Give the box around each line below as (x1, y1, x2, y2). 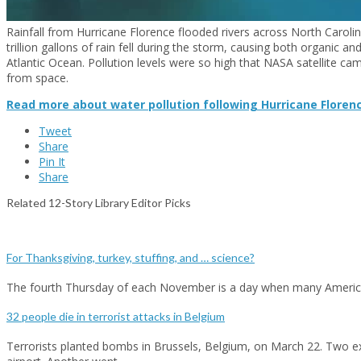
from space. (6, 69, 68, 85)
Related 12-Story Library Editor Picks (6, 195, 191, 210)
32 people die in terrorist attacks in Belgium (6, 309, 225, 324)
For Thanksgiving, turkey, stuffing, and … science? (6, 251, 255, 265)
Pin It (39, 153, 65, 169)
